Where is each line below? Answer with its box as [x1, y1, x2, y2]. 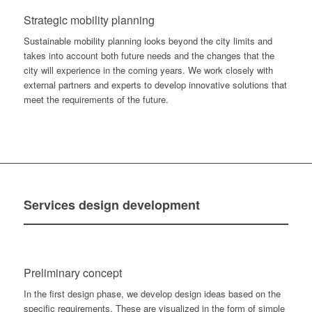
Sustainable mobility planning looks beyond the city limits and [23, 34, 272, 48]
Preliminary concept [23, 265, 122, 281]
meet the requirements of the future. [23, 93, 169, 107]
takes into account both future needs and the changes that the [23, 49, 274, 63]
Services [23, 196, 79, 214]
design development [78, 196, 200, 214]
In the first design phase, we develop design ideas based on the [23, 287, 281, 301]
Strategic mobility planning [23, 12, 155, 29]
